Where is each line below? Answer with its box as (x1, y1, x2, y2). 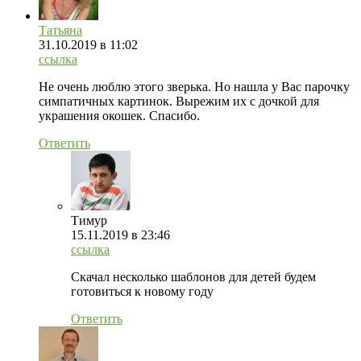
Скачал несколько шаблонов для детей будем (71, 269, 316, 284)
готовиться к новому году (71, 284, 214, 298)
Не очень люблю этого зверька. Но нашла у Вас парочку (39, 79, 350, 93)
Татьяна (39, 23, 82, 37)
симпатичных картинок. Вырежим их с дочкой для (39, 93, 319, 108)
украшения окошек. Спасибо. (39, 108, 200, 122)
